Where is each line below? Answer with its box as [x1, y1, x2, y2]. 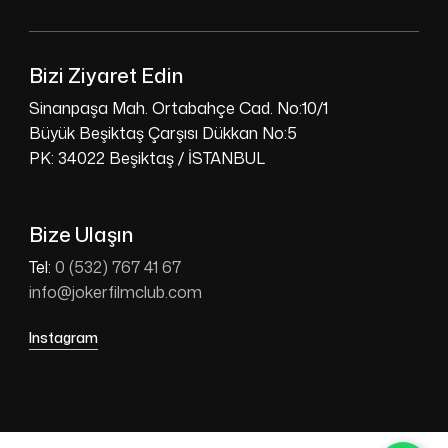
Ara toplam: [74, 387, 165, 413]
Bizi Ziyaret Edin [28, 61, 183, 90]
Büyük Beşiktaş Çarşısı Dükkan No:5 [28, 122, 297, 145]
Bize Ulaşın [28, 220, 133, 249]
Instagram [28, 327, 98, 347]
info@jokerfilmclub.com [28, 281, 202, 304]
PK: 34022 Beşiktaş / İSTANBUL [28, 147, 265, 170]
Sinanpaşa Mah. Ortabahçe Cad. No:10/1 [28, 97, 328, 120]
